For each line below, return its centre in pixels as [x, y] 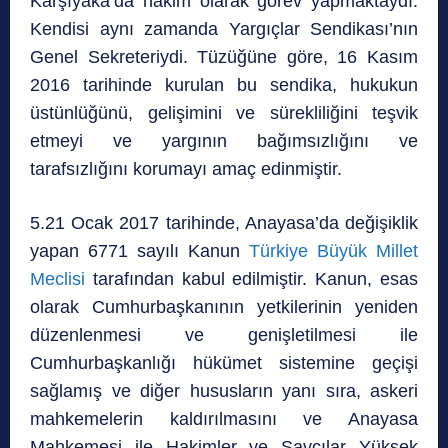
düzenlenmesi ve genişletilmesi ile [224, 335]
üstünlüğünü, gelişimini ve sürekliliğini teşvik [224, 113]
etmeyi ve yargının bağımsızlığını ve [224, 141]
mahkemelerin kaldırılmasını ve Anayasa [224, 419]
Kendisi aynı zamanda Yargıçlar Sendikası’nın [224, 29]
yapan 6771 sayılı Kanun [135, 251]
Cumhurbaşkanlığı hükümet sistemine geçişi [224, 363]
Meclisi [57, 279]
